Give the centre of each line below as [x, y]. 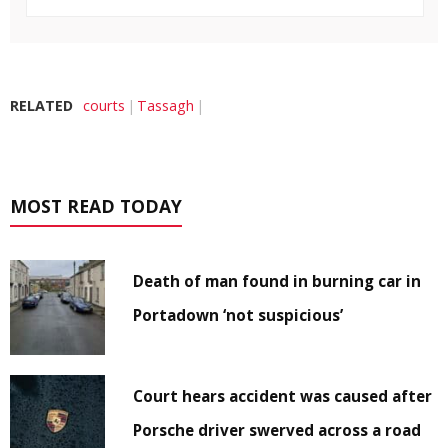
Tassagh [165, 106]
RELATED [41, 106]
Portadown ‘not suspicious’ [238, 315]
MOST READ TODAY [96, 206]
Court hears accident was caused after [283, 396]
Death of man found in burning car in [277, 281]
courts [104, 106]
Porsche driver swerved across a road [277, 430]
